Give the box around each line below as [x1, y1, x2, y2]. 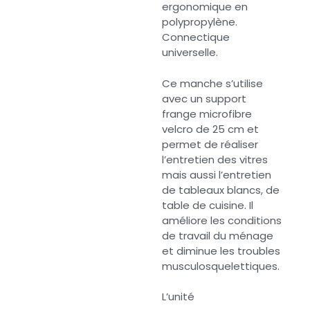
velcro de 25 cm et [162, 121, 259, 136]
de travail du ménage [162, 228, 273, 243]
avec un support [162, 91, 246, 106]
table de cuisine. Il [162, 197, 253, 212]
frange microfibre [162, 106, 252, 121]
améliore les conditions [162, 212, 282, 228]
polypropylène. [162, 15, 237, 30]
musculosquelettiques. [162, 258, 280, 273]
